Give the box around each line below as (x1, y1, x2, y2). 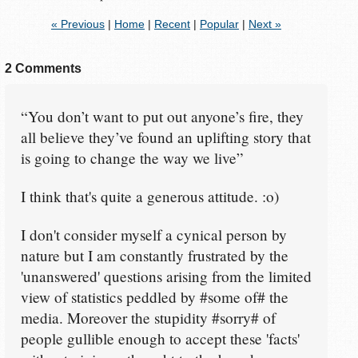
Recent (153, 18, 190, 30)
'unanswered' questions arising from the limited (20, 266, 312, 287)
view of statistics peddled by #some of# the (20, 287, 288, 308)
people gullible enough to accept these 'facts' (20, 328, 300, 349)
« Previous (50, 18, 105, 30)
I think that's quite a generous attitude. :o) (20, 186, 279, 207)
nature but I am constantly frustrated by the (20, 245, 288, 266)
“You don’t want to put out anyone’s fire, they (20, 106, 304, 127)
